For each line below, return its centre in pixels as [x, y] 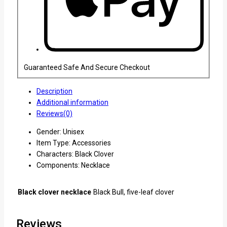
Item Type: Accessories [74, 143]
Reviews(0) [54, 113]
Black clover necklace [54, 192]
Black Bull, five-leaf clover [134, 192]
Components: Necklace [73, 165]
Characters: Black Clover [75, 154]
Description [54, 91]
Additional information [72, 102]
